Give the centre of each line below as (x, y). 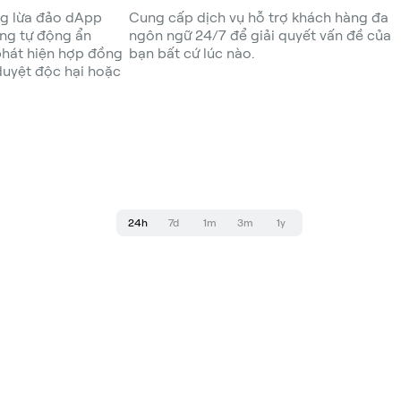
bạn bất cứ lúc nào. (192, 53)
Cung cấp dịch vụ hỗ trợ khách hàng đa (259, 17)
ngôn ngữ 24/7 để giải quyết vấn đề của (260, 35)
